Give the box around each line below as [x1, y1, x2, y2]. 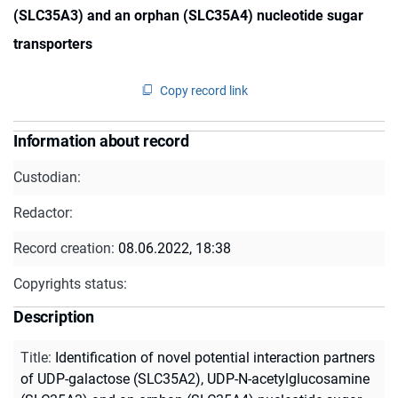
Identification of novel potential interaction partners [55, 348, 375, 366]
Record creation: [13, 239, 118, 257]
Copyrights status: [13, 275, 127, 292]
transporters [13, 35, 92, 52]
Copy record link [160, 83, 248, 98]
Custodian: [13, 168, 81, 186]
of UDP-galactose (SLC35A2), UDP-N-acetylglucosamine [20, 370, 370, 387]
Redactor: [13, 203, 73, 221]
